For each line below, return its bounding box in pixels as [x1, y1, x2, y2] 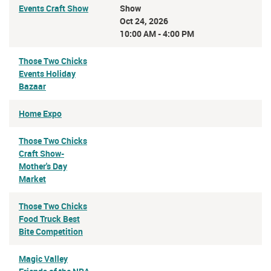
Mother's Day [19, 160, 67, 172]
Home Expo [19, 107, 62, 119]
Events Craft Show [19, 2, 88, 14]
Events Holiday [19, 67, 76, 79]
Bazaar [19, 80, 46, 92]
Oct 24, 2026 [120, 15, 168, 27]
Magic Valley [19, 252, 68, 264]
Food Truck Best [19, 212, 80, 224]
